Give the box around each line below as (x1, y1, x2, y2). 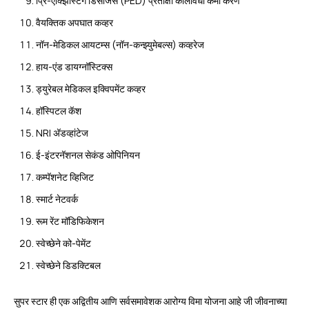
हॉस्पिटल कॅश (36, 104, 81, 117)
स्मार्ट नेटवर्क (36, 192, 78, 206)
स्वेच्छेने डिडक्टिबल (36, 259, 101, 272)
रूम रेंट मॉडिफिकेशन (36, 215, 104, 228)
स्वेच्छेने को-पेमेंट (36, 237, 91, 250)
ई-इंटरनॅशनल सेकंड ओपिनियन (36, 148, 140, 161)
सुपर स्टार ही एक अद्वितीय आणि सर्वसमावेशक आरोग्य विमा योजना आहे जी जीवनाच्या (14, 295, 287, 308)
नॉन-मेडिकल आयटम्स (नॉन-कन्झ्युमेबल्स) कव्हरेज (36, 38, 204, 51)
